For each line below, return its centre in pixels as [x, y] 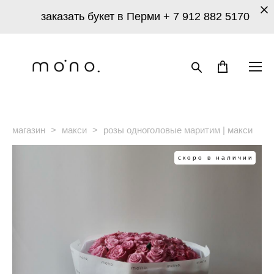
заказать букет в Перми [102, 17]
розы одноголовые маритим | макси [178, 130]
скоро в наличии [216, 157]
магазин [29, 130]
